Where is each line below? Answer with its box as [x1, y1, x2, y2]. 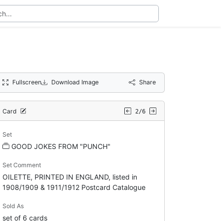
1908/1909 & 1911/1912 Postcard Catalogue [2, 183, 146, 191]
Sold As [2, 202, 24, 210]
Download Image [51, 78, 99, 86]
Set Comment [2, 161, 41, 169]
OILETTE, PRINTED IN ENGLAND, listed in [2, 172, 137, 181]
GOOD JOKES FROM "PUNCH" [11, 142, 110, 150]
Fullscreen [12, 78, 41, 86]
